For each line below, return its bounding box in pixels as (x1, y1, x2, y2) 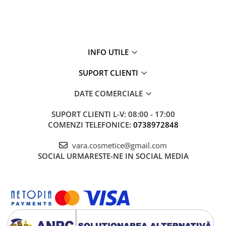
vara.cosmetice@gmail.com (70, 140, 167, 151)
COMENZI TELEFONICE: (47, 120, 133, 130)
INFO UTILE (88, 47, 131, 58)
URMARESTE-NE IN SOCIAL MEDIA (66, 151, 189, 161)
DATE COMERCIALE (74, 88, 145, 99)
